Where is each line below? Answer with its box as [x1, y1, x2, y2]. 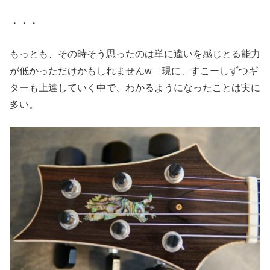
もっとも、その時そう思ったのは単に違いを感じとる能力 [10, 48, 260, 59]
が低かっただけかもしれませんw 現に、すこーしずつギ [10, 65, 258, 76]
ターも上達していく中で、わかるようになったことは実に [10, 82, 260, 93]
